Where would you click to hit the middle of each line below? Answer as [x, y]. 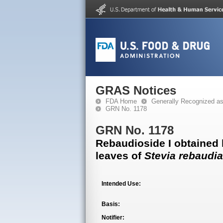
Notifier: [113, 218]
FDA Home [121, 101]
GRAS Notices [136, 90]
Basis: [111, 204]
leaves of [120, 156]
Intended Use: [121, 184]
